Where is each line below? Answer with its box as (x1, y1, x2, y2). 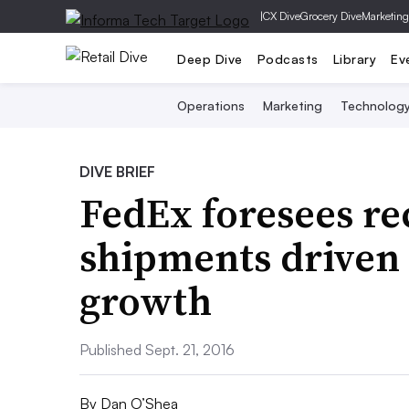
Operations (176, 98, 245, 113)
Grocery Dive (300, 9, 362, 23)
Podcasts (257, 50, 319, 67)
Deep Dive (177, 50, 243, 67)
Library (332, 50, 376, 67)
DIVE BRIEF (79, 163, 155, 181)
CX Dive (263, 9, 300, 23)
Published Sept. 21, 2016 (79, 341, 235, 359)
